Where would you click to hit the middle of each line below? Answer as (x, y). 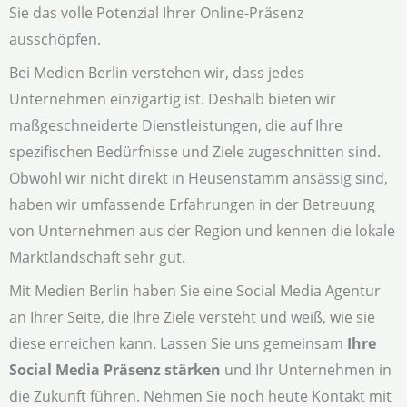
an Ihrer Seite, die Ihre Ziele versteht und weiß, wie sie (192, 317)
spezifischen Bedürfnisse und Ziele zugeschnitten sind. (195, 152)
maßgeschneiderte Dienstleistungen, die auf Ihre (176, 125)
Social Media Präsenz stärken (115, 370)
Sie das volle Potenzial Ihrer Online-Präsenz (156, 13)
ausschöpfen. (55, 39)
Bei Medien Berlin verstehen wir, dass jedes (157, 73)
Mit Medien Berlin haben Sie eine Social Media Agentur (195, 291)
